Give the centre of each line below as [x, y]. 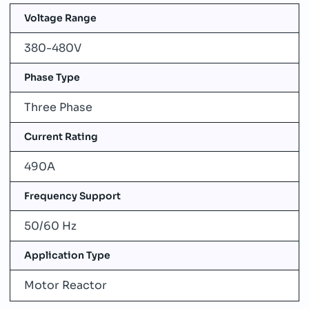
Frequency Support [72, 196]
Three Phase [58, 107]
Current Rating [61, 137]
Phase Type [52, 77]
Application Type [67, 255]
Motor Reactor [66, 285]
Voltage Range [60, 18]
